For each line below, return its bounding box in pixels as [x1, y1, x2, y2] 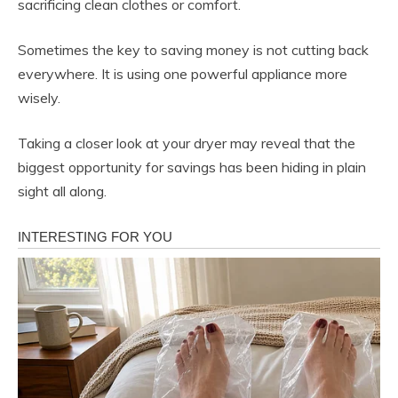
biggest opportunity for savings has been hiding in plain [18, 157, 366, 176]
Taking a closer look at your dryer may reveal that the [18, 133, 355, 152]
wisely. [18, 88, 60, 107]
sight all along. [18, 181, 107, 200]
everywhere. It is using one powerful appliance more [18, 64, 347, 83]
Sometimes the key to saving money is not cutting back [18, 40, 369, 59]
